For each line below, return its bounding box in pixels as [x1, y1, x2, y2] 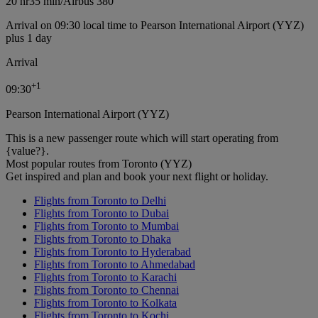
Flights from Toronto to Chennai [34, 283, 179, 296]
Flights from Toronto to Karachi [34, 270, 177, 283]
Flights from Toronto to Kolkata [34, 296, 177, 309]
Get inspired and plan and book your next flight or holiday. [6, 170, 268, 182]
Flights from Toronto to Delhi [34, 194, 166, 207]
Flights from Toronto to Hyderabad [34, 245, 191, 258]
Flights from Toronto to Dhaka [34, 232, 171, 245]
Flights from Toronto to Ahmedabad [34, 258, 195, 270]
